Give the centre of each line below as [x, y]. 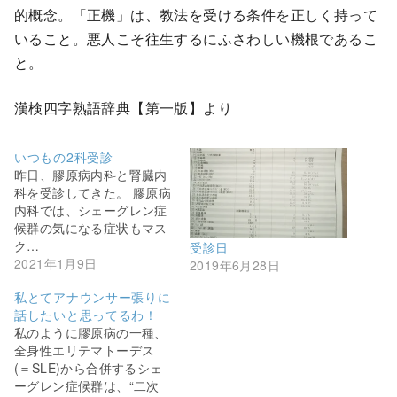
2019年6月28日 [235, 265]
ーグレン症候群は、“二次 [87, 385]
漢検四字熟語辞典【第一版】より [123, 108]
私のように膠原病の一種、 [91, 332]
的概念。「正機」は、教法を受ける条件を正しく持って [196, 15]
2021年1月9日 [56, 264]
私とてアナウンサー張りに [93, 296]
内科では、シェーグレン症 [91, 210]
